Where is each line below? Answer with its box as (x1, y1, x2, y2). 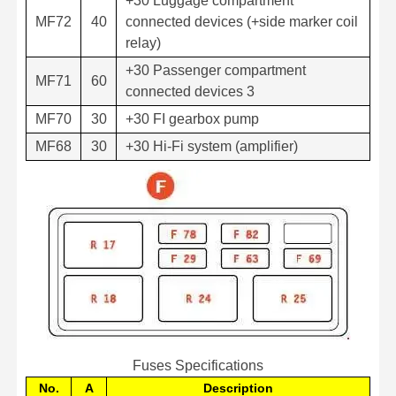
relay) (126, 34, 161, 50)
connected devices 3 (126, 83, 255, 99)
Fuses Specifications (133, 357, 263, 373)
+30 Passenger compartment (126, 62, 306, 78)
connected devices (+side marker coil (126, 13, 358, 29)
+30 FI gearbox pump (126, 110, 259, 126)
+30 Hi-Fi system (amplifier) (126, 138, 298, 154)
